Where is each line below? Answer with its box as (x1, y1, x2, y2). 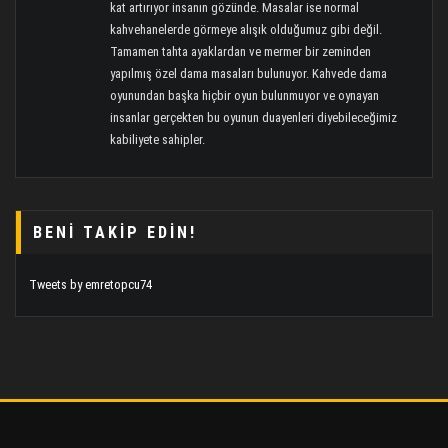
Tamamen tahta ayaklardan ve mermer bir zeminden (110, 43, 372, 59)
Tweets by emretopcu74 (29, 277, 152, 293)
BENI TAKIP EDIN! (33, 222, 198, 242)
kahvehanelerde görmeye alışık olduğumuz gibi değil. (110, 21, 383, 37)
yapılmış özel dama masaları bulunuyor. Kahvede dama (110, 65, 388, 81)
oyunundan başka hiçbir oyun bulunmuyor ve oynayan (110, 87, 380, 103)
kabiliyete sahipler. (110, 131, 206, 147)
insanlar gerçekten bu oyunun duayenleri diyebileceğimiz (110, 109, 398, 125)
